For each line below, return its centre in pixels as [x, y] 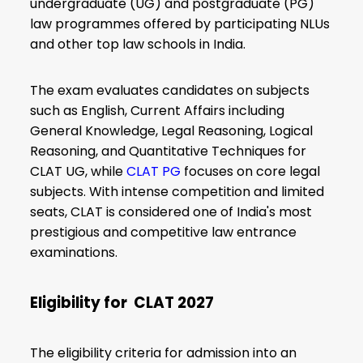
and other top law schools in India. [138, 45]
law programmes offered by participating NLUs [180, 24]
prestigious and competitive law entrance [164, 233]
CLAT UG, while [79, 172]
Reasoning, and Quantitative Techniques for [169, 152]
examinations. [74, 253]
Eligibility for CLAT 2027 [122, 302]
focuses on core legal [251, 172]
